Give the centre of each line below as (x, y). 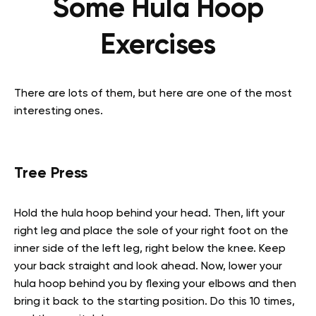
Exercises (158, 46)
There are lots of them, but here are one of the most (153, 94)
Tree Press (51, 174)
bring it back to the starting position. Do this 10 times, (154, 302)
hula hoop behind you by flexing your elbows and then (155, 285)
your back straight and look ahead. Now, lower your (148, 267)
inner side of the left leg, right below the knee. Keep (150, 249)
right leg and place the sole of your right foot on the (151, 232)
